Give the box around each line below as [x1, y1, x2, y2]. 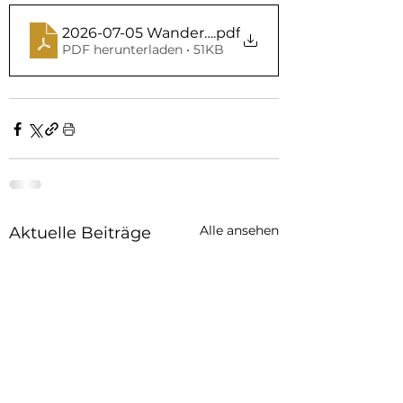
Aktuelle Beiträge [9, 223, 151, 244]
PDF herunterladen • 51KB [62, 40, 224, 58]
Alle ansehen [200, 222, 279, 239]
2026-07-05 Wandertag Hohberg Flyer [62, 23, 336, 41]
